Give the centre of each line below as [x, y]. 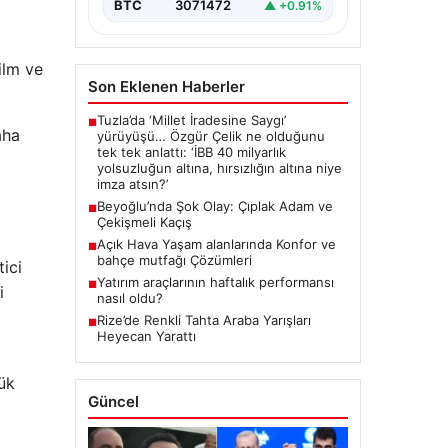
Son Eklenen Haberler [166, 118]
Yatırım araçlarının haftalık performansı [215, 313]
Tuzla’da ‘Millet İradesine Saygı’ [191, 151]
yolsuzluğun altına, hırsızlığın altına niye [219, 199]
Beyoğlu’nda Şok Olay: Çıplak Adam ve [214, 237]
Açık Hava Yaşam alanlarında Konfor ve [216, 275]
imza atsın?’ [132, 215]
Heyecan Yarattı [146, 367]
